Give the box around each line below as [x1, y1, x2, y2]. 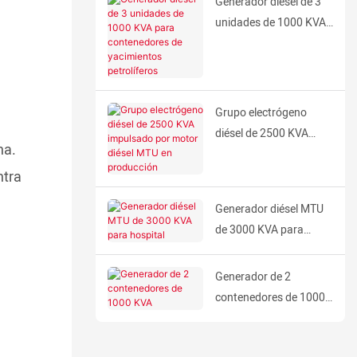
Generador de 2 [214, 269, 291, 285]
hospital [214, 242, 255, 259]
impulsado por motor [214, 146, 319, 163]
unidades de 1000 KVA [214, 14, 326, 31]
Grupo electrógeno [214, 104, 307, 121]
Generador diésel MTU [214, 201, 324, 218]
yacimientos [214, 56, 275, 73]
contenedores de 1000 [214, 289, 325, 306]
